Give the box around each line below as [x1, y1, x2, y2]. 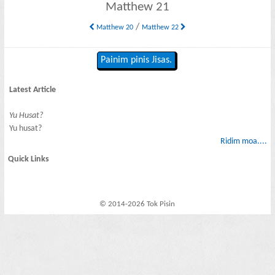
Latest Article [9, 85, 56, 95]
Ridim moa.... [220, 136, 267, 146]
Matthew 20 [94, 23, 133, 31]
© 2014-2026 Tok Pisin [99, 200, 176, 209]
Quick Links [8, 155, 50, 165]
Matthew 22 [141, 23, 180, 31]
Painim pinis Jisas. [101, 55, 172, 66]
